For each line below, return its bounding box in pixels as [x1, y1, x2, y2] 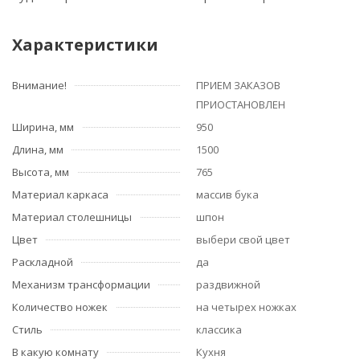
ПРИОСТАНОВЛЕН [196, 96, 285, 112]
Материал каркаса [12, 186, 108, 202]
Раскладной [12, 254, 73, 269]
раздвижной [196, 276, 260, 292]
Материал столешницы [12, 209, 132, 224]
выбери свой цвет [196, 231, 290, 247]
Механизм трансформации [12, 276, 150, 292]
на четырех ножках [196, 299, 297, 314]
